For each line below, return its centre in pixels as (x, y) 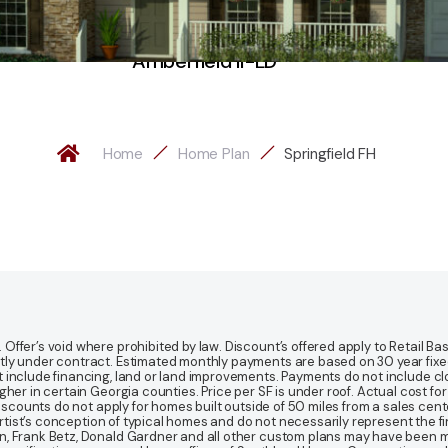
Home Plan (213, 153)
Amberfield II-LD (204, 60)
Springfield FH (330, 153)
